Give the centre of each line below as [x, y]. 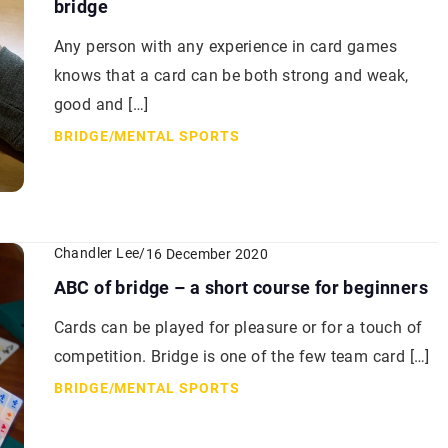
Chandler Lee [96, 253]
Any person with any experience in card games [225, 47]
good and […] [101, 105]
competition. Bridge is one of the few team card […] [241, 357]
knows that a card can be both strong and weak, [231, 76]
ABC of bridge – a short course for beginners [241, 288]
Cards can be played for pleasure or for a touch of [238, 328]
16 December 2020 [207, 253]
